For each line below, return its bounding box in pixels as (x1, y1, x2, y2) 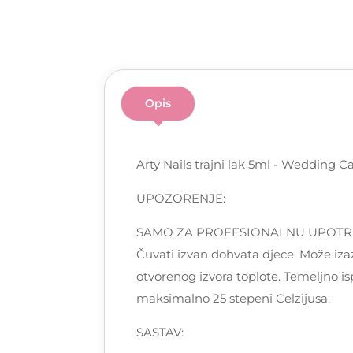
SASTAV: (136, 325, 184, 340)
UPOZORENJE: (136, 191, 225, 206)
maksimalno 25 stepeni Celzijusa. (136, 291, 330, 307)
